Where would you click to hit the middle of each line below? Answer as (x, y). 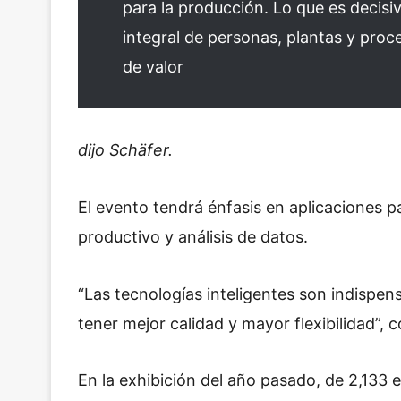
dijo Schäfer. (125, 150)
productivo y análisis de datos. (193, 236)
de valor (153, 66)
